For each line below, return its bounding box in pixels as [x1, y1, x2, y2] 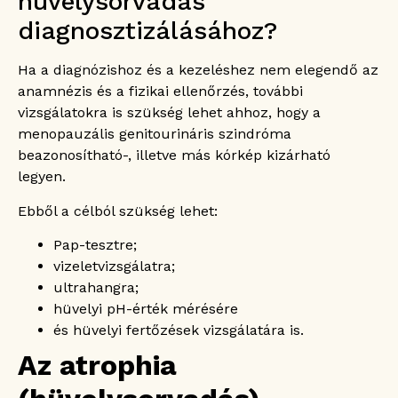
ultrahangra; [53, 278, 139, 296]
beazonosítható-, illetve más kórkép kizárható [18, 147, 330, 164]
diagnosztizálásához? [18, 16, 277, 46]
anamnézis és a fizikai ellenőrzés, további [18, 83, 303, 100]
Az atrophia [18, 347, 177, 382]
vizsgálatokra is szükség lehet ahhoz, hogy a [18, 104, 321, 122]
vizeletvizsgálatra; [53, 257, 175, 275]
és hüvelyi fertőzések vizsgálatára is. [53, 321, 304, 338]
